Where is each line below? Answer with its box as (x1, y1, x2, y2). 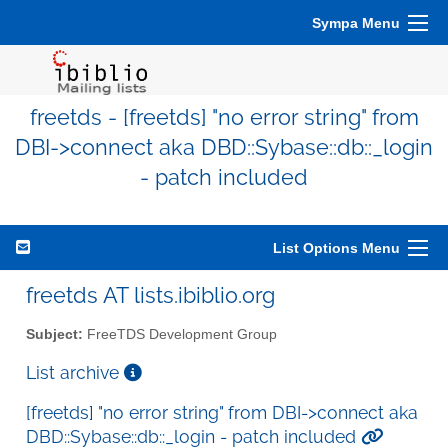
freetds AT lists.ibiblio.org (26, 282, 275, 308)
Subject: (26, 326, 83, 342)
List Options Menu (273, 240, 400, 256)
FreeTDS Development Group (83, 326, 277, 342)
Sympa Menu (312, 15, 400, 31)
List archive (26, 361, 124, 383)
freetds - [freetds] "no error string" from (29, 105, 419, 130)
